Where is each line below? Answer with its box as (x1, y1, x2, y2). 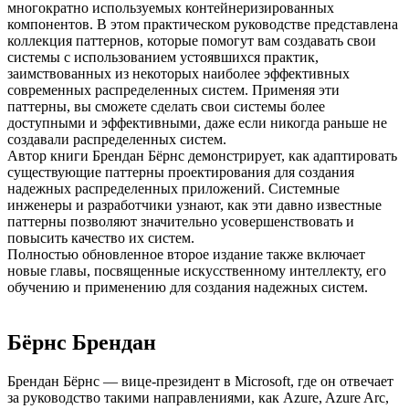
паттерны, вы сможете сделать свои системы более (7, 98, 325, 114)
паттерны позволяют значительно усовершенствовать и (7, 213, 354, 229)
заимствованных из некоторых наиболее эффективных (7, 65, 350, 81)
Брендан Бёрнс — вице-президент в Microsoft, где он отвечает (7, 372, 393, 389)
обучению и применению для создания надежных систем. (7, 278, 368, 295)
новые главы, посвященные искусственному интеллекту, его (7, 262, 386, 278)
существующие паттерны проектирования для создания (7, 163, 354, 180)
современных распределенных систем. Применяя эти (7, 81, 340, 98)
